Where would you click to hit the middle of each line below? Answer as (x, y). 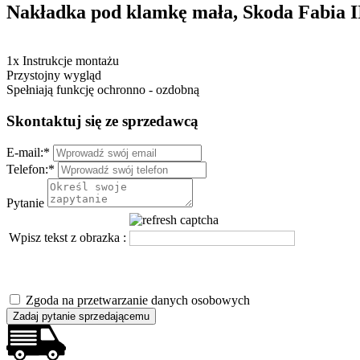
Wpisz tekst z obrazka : (67, 238)
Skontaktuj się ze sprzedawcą (102, 121)
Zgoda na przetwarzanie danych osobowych (138, 301)
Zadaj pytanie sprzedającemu (81, 317)
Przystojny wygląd (54, 76)
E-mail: (25, 153)
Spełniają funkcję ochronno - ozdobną (103, 90)
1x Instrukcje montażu (63, 61)
